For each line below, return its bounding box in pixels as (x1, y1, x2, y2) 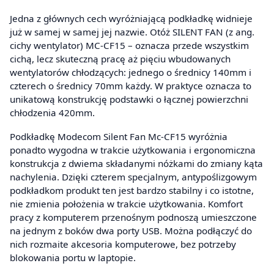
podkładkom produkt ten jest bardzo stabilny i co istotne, (10, 184, 254, 197)
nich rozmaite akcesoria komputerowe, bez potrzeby (10, 238, 236, 251)
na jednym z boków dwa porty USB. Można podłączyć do (10, 224, 252, 237)
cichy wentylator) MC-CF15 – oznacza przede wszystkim (10, 39, 249, 51)
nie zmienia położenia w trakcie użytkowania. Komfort (10, 198, 243, 210)
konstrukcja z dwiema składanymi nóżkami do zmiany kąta (10, 157, 263, 170)
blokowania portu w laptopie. (10, 251, 136, 264)
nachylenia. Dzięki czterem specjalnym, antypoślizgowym (10, 171, 257, 183)
